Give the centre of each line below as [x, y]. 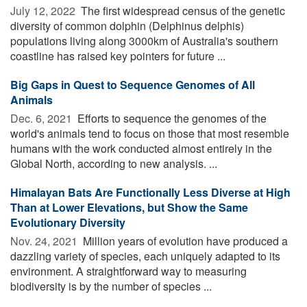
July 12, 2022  [44, 10]
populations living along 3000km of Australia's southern [144, 40]
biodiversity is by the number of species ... [111, 286]
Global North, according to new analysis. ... [114, 163]
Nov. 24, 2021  [45, 241]
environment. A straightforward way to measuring [128, 271]
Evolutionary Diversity [68, 222]
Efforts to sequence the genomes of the [171, 118]
